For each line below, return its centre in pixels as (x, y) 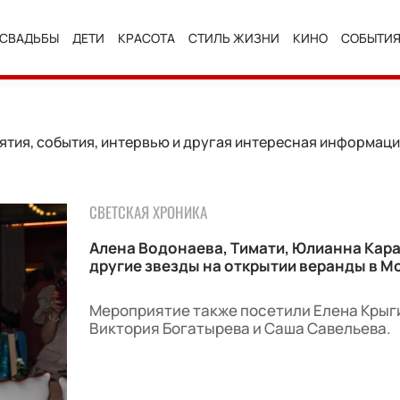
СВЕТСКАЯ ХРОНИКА (148, 212)
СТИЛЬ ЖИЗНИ (234, 37)
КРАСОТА (147, 37)
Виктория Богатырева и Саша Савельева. (240, 328)
